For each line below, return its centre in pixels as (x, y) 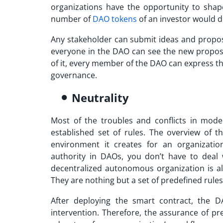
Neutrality (100, 97)
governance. (75, 75)
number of (72, 19)
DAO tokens (115, 19)
